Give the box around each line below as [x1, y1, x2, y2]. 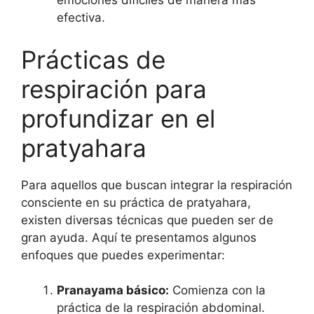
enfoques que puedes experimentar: [21, 247, 225, 262]
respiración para [21, 74, 207, 104]
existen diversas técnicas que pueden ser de [21, 212, 273, 227]
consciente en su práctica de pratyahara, [21, 195, 251, 210]
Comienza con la [169, 283, 266, 298]
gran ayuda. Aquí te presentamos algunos [21, 230, 257, 245]
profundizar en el [21, 103, 215, 133]
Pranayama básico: [57, 283, 169, 298]
